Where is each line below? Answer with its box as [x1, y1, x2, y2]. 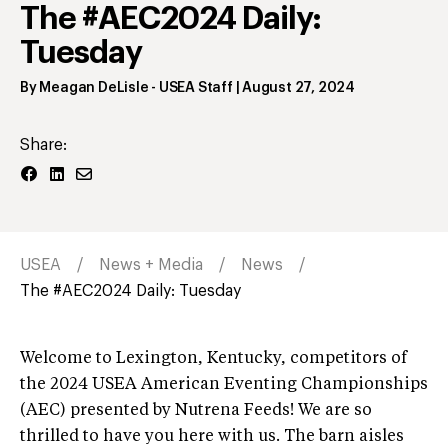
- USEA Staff [148, 80, 233, 95]
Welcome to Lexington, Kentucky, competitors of [20, 350, 407, 367]
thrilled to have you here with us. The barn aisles [20, 428, 404, 445]
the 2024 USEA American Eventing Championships [20, 376, 428, 393]
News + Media [99, 256, 203, 273]
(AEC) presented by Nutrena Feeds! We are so [20, 402, 372, 419]
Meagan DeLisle [39, 80, 149, 95]
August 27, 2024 [242, 80, 355, 95]
